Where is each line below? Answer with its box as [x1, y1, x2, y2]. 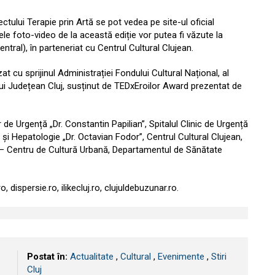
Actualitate [70, 251, 114, 263]
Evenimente [158, 251, 204, 263]
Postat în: [27, 251, 68, 263]
